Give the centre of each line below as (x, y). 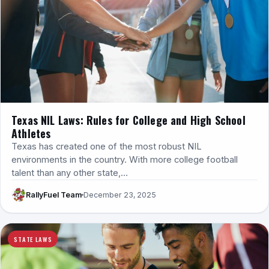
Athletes (31, 134)
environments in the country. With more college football (125, 160)
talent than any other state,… (70, 173)
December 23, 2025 (120, 195)
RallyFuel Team (54, 195)
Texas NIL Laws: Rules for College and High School (128, 120)
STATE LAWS (33, 239)
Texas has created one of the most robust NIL (107, 147)
